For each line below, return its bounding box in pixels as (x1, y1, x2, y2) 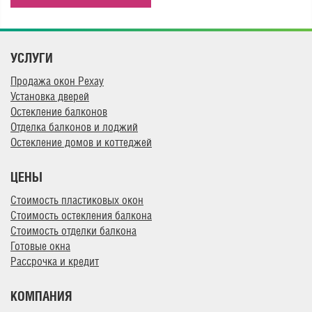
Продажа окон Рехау (10, 74, 104, 88)
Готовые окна (10, 239, 70, 253)
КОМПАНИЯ (10, 288, 72, 304)
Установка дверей (10, 89, 89, 103)
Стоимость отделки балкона (10, 224, 136, 237)
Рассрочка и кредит (10, 254, 99, 268)
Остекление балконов (10, 104, 107, 118)
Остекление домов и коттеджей (10, 135, 152, 149)
